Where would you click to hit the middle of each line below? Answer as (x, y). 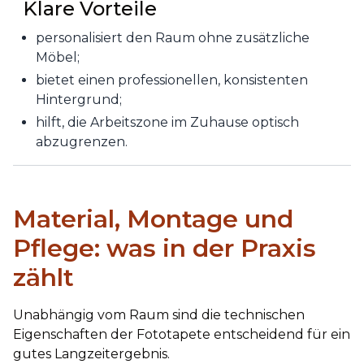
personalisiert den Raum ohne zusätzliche (173, 38)
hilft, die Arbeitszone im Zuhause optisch (167, 122)
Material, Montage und (153, 219)
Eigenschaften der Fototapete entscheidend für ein (182, 334)
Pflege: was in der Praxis (165, 248)
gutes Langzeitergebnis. (91, 354)
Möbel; (58, 57)
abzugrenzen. (82, 142)
